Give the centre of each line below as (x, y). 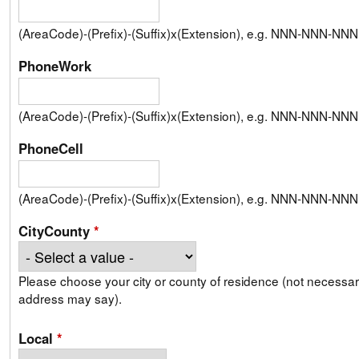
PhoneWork (55, 66)
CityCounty (56, 231)
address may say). (70, 298)
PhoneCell (51, 148)
